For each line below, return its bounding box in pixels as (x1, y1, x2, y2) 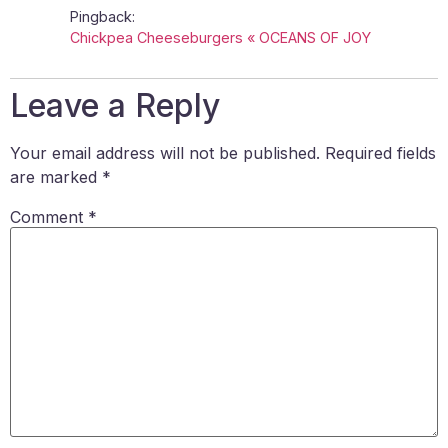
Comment (10, 206, 88, 227)
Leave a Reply (10, 85, 220, 125)
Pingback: (70, 7, 135, 25)
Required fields (325, 142, 436, 163)
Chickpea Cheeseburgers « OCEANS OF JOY (70, 28, 371, 46)
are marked (10, 166, 102, 187)
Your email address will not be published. (10, 142, 320, 163)
